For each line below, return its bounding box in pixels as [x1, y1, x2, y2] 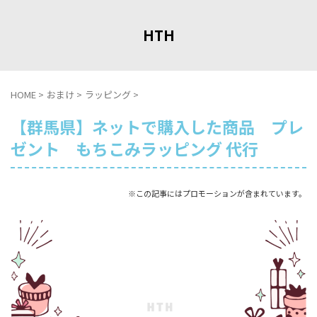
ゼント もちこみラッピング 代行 [11, 137, 275, 161]
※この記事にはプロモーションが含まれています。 [128, 188, 306, 199]
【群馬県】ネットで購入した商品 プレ [11, 115, 304, 139]
